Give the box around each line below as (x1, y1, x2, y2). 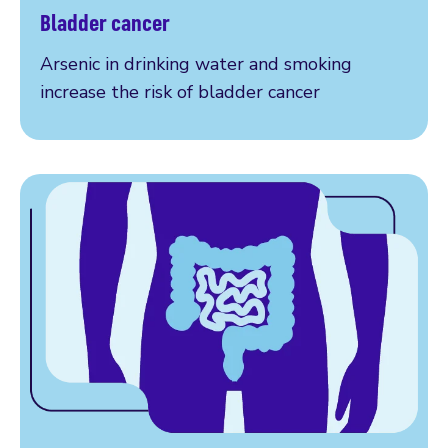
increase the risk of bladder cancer (40, 79, 320, 104)
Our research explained (39, 25, 238, 50)
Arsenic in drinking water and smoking (40, 51, 352, 76)
